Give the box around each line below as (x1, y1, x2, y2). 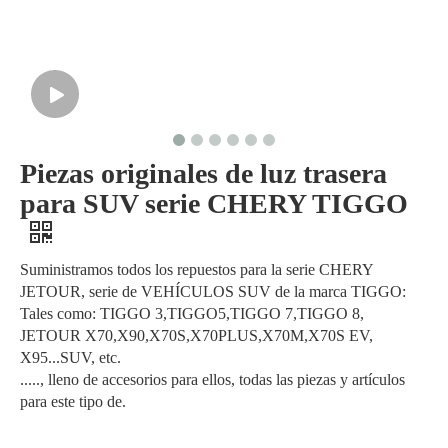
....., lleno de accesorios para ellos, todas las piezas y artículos (20, 371, 405, 389)
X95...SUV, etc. (20, 349, 121, 367)
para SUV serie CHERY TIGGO (20, 188, 408, 220)
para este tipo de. (20, 393, 126, 411)
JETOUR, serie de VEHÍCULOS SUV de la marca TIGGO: (20, 283, 406, 301)
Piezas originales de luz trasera (20, 158, 387, 190)
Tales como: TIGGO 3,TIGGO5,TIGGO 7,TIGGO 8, (20, 305, 364, 323)
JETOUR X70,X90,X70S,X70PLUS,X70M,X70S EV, (20, 327, 373, 345)
